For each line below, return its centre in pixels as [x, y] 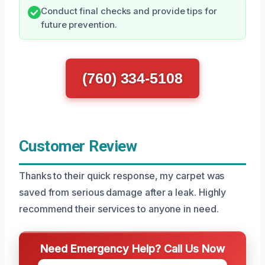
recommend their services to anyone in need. [119, 209]
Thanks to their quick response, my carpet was [122, 176]
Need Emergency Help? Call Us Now [132, 248]
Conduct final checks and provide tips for [129, 11]
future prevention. [79, 25]
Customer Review [78, 146]
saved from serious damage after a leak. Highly [123, 192]
